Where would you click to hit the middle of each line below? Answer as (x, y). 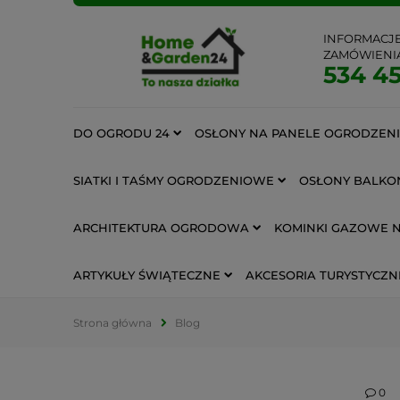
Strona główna (112, 323)
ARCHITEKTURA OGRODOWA (161, 227)
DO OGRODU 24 (121, 133)
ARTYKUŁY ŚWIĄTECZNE (147, 275)
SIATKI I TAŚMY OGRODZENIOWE (174, 180)
